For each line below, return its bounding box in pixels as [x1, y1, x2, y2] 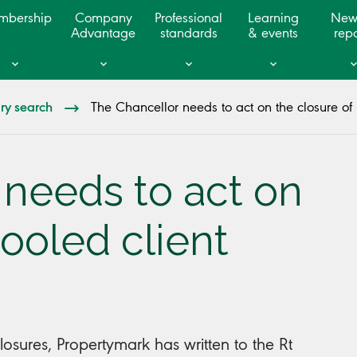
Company [74, 10, 132, 26]
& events [248, 25, 299, 41]
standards [159, 25, 218, 41]
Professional [155, 10, 222, 26]
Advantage [71, 25, 135, 41]
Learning [247, 10, 299, 26]
